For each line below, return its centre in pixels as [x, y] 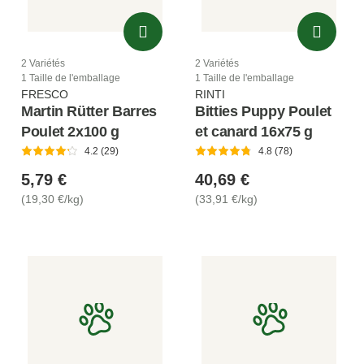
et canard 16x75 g [254, 131]
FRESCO [45, 94]
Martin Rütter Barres [89, 111]
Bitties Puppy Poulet [263, 111]
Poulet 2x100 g [70, 131]
